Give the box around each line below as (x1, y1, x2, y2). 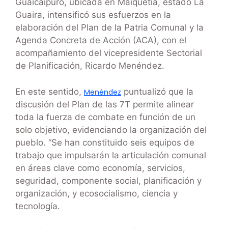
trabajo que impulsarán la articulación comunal (15, 150, 206, 160)
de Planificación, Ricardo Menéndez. (15, 61, 164, 71)
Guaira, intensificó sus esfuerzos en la (15, 10, 171, 20)
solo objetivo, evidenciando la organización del (15, 124, 207, 135)
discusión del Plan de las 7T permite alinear (15, 99, 194, 109)
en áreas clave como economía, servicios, (15, 162, 185, 173)
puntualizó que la (121, 86, 193, 97)
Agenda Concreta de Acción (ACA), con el (15, 35, 186, 46)
